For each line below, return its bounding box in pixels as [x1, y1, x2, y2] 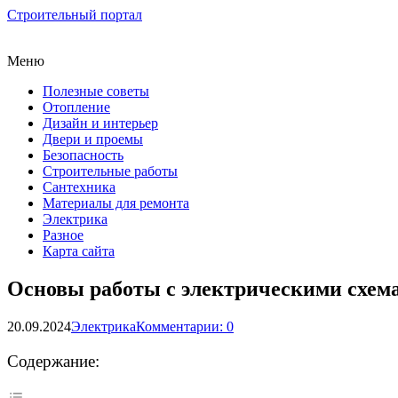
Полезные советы [43, 84, 149, 99]
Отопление [43, 99, 110, 115]
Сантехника [43, 179, 115, 195]
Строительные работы [43, 163, 178, 179]
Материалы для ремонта [43, 195, 189, 211]
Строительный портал [7, 7, 142, 22]
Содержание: [7, 352, 99, 370]
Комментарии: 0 [136, 318, 234, 334]
